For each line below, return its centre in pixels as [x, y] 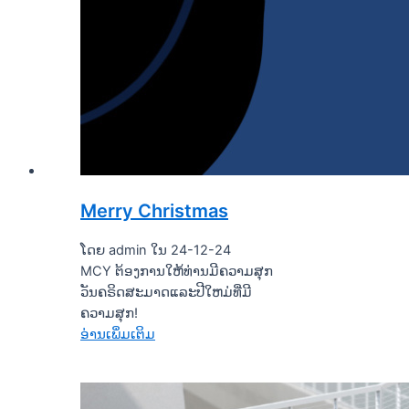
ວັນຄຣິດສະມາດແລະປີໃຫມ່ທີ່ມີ [166, 292]
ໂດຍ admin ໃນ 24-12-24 [156, 250]
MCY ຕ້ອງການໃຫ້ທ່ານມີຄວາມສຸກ [177, 271]
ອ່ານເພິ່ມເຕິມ [118, 334]
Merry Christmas [154, 210]
